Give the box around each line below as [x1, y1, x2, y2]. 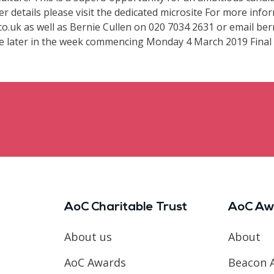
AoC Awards [64, 254, 126, 270]
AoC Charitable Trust [64, 201, 187, 213]
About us [64, 229, 112, 244]
